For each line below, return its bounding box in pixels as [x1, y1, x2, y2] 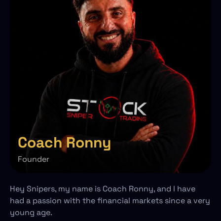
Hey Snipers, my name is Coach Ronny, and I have [10, 184, 195, 194]
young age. [10, 207, 52, 218]
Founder [18, 154, 49, 164]
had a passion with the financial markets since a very [10, 195, 210, 206]
